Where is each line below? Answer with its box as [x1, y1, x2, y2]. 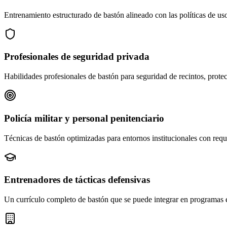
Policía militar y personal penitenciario [4, 112, 164, 124]
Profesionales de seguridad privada [4, 51, 149, 62]
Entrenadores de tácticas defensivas [4, 174, 150, 185]
